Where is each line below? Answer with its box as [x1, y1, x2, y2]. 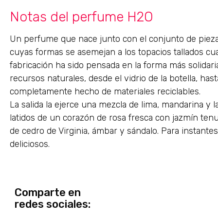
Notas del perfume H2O [10, 9, 153, 25]
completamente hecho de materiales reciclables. [10, 86, 200, 97]
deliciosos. [10, 139, 50, 150]
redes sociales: [15, 197, 91, 211]
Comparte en [15, 185, 81, 199]
